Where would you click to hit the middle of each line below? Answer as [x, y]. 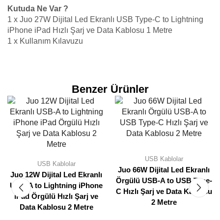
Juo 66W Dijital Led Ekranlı [164, 170]
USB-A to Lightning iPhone [56, 185]
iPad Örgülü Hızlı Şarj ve [56, 196]
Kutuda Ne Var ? [38, 9]
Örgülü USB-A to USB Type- [164, 180]
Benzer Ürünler [110, 89]
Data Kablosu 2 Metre [56, 207]
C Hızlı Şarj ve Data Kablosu [164, 191]
